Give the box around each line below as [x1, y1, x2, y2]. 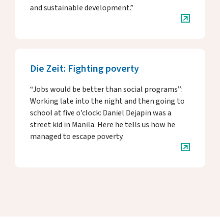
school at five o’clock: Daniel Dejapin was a [30, 108, 171, 118]
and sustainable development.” [30, 2, 134, 13]
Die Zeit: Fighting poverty [30, 62, 139, 76]
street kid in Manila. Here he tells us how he [30, 119, 175, 130]
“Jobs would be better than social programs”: [30, 84, 183, 95]
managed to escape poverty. [30, 131, 124, 142]
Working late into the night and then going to [30, 96, 185, 107]
